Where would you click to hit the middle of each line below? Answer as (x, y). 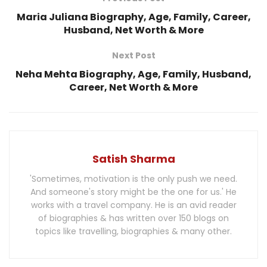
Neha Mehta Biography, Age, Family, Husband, (133, 74)
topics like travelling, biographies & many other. (133, 232)
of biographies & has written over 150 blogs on (133, 218)
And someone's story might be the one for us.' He (133, 192)
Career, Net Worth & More (133, 88)
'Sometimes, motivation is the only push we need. (133, 179)
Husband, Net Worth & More (133, 30)
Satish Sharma (133, 159)
